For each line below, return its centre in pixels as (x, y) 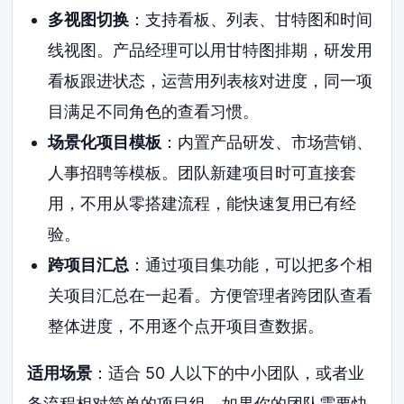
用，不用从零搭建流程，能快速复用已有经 (202, 203)
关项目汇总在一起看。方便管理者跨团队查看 (210, 295)
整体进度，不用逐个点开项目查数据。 (185, 326)
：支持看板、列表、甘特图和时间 (250, 19)
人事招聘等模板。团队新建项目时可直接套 (202, 172)
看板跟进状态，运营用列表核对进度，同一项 (210, 80)
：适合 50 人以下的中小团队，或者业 (229, 372)
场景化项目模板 (104, 142)
